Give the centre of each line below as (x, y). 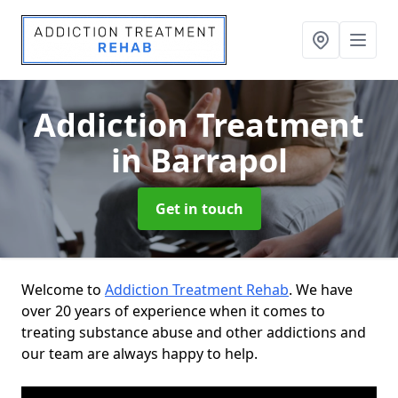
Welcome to (63, 290)
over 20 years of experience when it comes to (173, 311)
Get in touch (199, 209)
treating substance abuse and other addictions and (194, 332)
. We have (321, 290)
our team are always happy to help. (139, 354)
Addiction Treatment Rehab (197, 290)
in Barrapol (199, 160)
